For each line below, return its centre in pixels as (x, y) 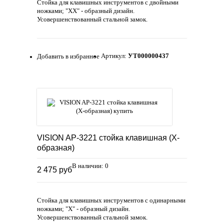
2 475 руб (54, 170)
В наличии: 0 (90, 166)
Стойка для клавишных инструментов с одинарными (111, 200)
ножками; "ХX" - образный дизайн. (86, 11)
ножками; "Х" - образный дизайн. (83, 209)
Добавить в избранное (68, 57)
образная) (56, 148)
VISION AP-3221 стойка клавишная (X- (108, 138)
